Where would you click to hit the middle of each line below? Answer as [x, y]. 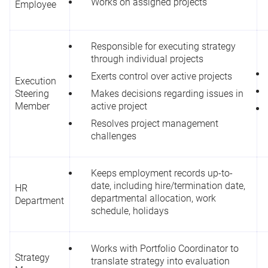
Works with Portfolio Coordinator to [165, 248]
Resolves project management [155, 123]
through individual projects [147, 59]
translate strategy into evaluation [160, 261]
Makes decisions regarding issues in [167, 93]
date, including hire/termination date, [168, 185]
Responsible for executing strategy [163, 46]
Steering [32, 93]
